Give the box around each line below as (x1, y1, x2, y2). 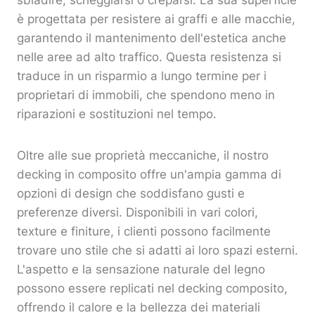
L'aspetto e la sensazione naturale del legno (17, 262, 265, 277)
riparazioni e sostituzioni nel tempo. (17, 107, 217, 122)
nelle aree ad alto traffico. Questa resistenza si (17, 50, 281, 65)
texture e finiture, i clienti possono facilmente (17, 224, 271, 239)
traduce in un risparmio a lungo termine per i (17, 69, 266, 84)
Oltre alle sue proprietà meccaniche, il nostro (17, 148, 269, 163)
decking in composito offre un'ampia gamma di (17, 167, 281, 182)
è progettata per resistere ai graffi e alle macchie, (17, 12, 295, 27)
